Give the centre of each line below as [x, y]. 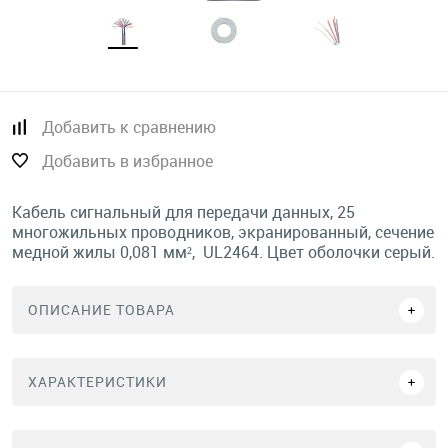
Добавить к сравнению [129, 127]
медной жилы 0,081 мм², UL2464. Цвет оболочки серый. [223, 252]
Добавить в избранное [127, 161]
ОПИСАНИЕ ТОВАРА [101, 309]
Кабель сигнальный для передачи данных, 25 [183, 212]
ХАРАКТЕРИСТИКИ [97, 381]
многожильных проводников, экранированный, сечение [223, 232]
